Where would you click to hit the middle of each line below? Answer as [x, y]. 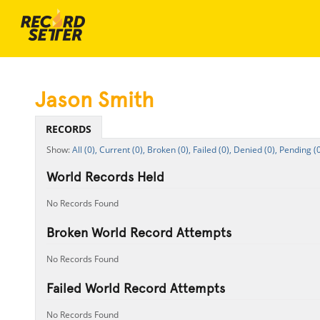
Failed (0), [212, 150]
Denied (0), [255, 150]
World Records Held [105, 177]
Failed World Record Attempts [135, 288]
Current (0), [122, 150]
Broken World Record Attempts [139, 232]
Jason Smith [94, 100]
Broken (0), [169, 150]
